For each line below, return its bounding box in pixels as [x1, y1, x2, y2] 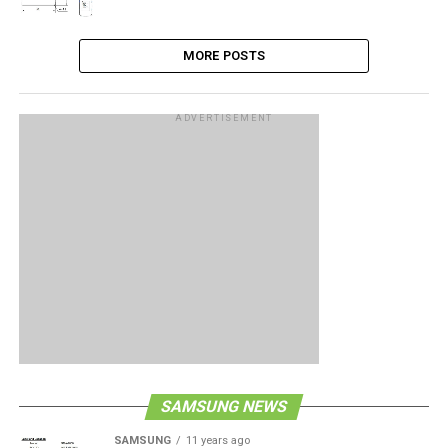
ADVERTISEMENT [174, 112, 274, 123]
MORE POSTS [182, 47, 266, 63]
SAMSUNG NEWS [158, 396, 290, 416]
